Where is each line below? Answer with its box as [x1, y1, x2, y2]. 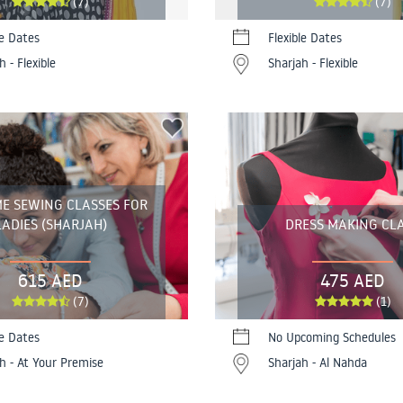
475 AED [320, 267, 385, 291]
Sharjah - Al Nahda [268, 354, 367, 371]
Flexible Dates [268, 30, 342, 47]
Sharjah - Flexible [268, 55, 358, 72]
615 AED [18, 267, 83, 291]
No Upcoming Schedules [268, 328, 396, 345]
